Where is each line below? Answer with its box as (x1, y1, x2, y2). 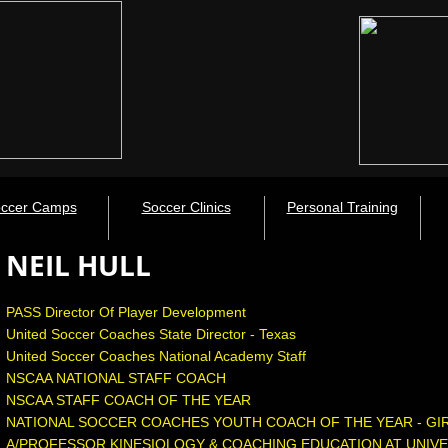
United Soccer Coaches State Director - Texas (5, 326, 296, 342)
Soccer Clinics (141, 199, 231, 215)
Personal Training (286, 199, 398, 215)
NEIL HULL (5, 246, 151, 284)
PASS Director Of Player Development (5, 304, 246, 320)
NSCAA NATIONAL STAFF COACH (5, 370, 226, 386)
